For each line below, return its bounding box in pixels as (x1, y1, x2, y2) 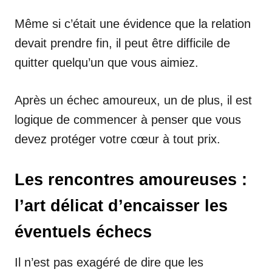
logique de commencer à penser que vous (15, 113, 241, 126)
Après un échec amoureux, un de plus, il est (15, 93, 252, 107)
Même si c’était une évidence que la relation (15, 17, 251, 30)
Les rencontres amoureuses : (15, 171, 247, 189)
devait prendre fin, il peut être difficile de (15, 36, 230, 50)
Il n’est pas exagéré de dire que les (15, 256, 203, 269)
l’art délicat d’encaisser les (15, 197, 228, 215)
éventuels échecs (15, 223, 152, 241)
